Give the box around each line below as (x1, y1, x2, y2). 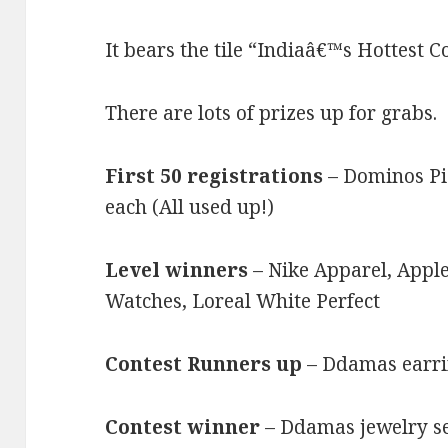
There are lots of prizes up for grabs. (105, 100, 438, 127)
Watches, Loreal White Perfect (105, 288, 381, 315)
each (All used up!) (105, 194, 275, 221)
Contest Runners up (105, 351, 308, 378)
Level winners (105, 257, 254, 284)
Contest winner (105, 414, 266, 440)
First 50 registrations (105, 163, 329, 190)
